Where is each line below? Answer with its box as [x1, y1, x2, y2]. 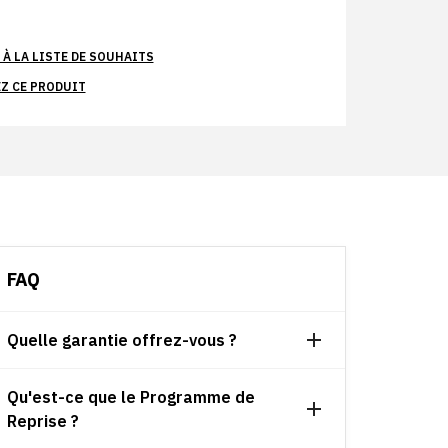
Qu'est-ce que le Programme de [7, 387, 255, 407]
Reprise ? [7, 411, 79, 431]
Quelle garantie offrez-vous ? [7, 330, 237, 350]
